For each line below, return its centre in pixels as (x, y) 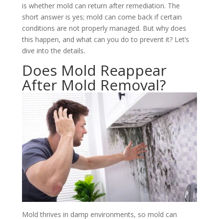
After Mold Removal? (94, 85)
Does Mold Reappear (94, 70)
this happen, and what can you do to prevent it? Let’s (105, 39)
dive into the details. (53, 51)
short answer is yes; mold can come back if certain (102, 17)
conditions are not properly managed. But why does (104, 28)
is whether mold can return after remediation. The (101, 6)
